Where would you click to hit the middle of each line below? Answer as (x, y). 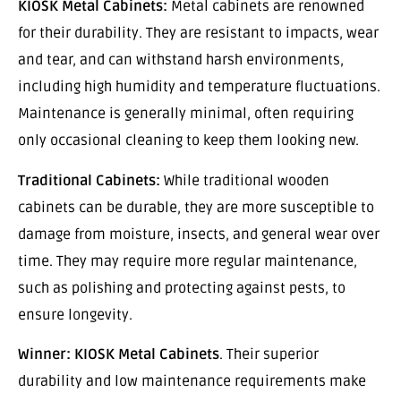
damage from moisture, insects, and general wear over (199, 234)
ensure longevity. (75, 315)
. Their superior (269, 355)
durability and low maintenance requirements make (192, 382)
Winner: (44, 355)
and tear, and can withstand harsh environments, (181, 60)
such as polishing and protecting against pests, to (182, 288)
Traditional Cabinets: (89, 180)
